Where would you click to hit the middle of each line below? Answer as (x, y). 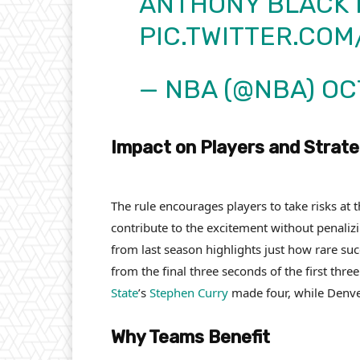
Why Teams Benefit (190, 337)
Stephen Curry (189, 292)
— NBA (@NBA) (230, 89)
